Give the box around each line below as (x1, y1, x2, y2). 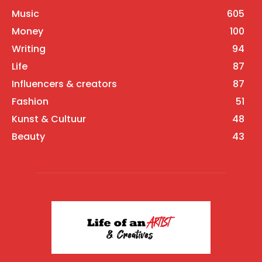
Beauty (12, 130, 45, 144)
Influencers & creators (12, 77, 117, 91)
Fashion (12, 95, 49, 109)
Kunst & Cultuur (12, 112, 86, 126)
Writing (12, 42, 46, 56)
